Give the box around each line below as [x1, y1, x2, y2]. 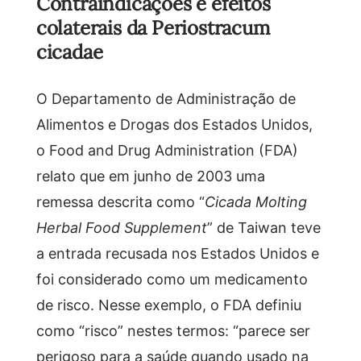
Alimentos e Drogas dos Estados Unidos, [35, 114, 313, 134]
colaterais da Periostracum [35, 15, 270, 40]
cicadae [35, 39, 103, 64]
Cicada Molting [204, 191, 307, 211]
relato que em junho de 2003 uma [35, 165, 265, 185]
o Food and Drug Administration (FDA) [35, 139, 298, 160]
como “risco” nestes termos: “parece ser [35, 320, 310, 340]
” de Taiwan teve [206, 217, 321, 237]
